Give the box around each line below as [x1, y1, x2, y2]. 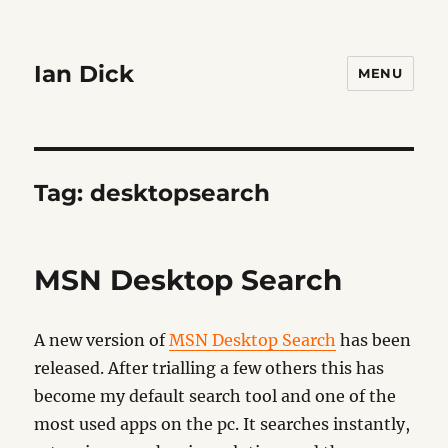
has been [336, 330, 412, 350]
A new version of [34, 330, 170, 350]
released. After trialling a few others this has [34, 358, 385, 378]
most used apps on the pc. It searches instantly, [34, 414, 411, 434]
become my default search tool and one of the [34, 386, 397, 406]
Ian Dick [34, 59, 135, 88]
